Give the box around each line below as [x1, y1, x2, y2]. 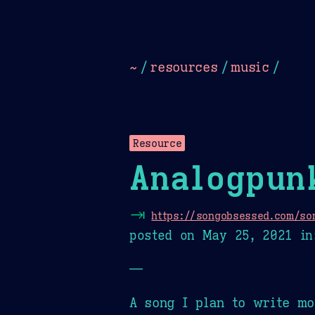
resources [150, 58, 218, 75]
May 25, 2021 [202, 227, 292, 243]
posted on [129, 227, 202, 243]
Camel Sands [156, 48, 218, 60]
